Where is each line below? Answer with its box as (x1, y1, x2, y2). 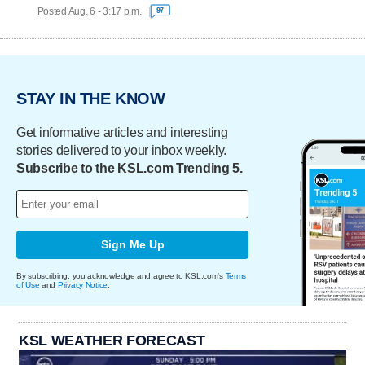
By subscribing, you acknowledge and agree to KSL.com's (16, 270, 226, 280)
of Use (16, 279, 40, 289)
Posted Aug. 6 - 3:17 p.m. (37, 6, 142, 16)
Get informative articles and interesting (16, 125, 228, 139)
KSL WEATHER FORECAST (19, 332, 205, 349)
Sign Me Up (100, 238, 165, 252)
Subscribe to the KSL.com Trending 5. (16, 161, 243, 175)
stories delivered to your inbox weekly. (16, 143, 227, 157)
